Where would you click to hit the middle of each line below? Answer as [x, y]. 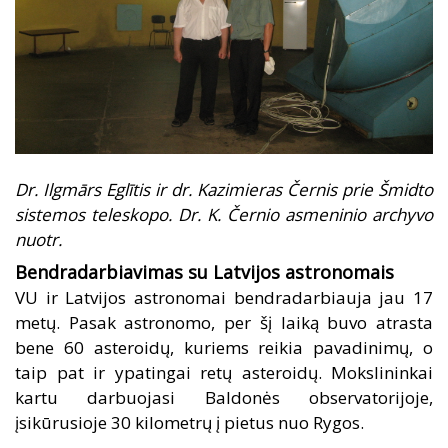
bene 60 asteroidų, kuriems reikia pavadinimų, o [224, 348]
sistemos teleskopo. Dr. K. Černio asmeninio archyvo [224, 215]
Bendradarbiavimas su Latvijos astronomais [207, 272]
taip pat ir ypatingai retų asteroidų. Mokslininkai [224, 373]
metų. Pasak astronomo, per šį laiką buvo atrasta [224, 323]
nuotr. [38, 240]
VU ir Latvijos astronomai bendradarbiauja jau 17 [224, 298]
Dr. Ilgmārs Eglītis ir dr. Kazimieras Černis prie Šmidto [224, 190]
